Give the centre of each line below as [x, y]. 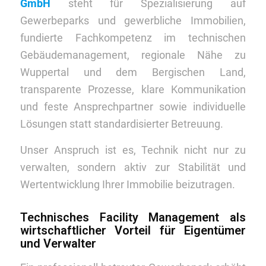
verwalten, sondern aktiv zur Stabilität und [133, 167]
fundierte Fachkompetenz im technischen [133, 37]
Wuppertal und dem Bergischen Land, [133, 72]
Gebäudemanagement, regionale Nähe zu [133, 55]
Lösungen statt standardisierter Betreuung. [121, 123]
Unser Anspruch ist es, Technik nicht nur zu [133, 150]
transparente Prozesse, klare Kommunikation [133, 89]
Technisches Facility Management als [133, 218]
